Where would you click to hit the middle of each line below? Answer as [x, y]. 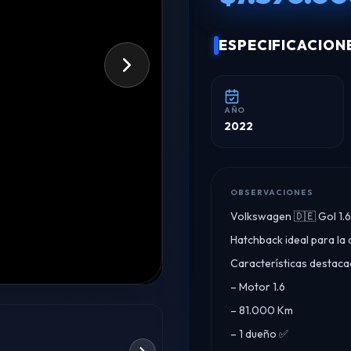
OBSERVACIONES [272, 192]
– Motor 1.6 [258, 287]
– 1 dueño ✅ [259, 334]
